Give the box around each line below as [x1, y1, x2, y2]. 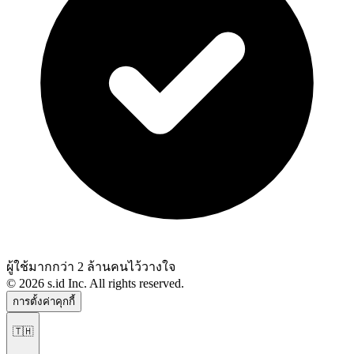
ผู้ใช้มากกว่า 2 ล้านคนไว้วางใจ [6, 260, 175, 274]
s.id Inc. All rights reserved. [44, 277, 184, 291]
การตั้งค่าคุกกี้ [13, 296, 75, 308]
